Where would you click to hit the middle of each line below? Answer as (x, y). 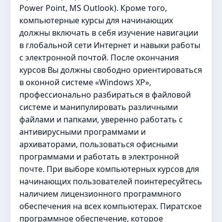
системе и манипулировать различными (99, 107)
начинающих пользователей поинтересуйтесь (111, 181)
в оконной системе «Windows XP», (85, 82)
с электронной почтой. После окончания (99, 57)
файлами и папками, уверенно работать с (101, 119)
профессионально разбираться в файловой (105, 95)
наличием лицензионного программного (100, 194)
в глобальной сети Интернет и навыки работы (110, 45)
